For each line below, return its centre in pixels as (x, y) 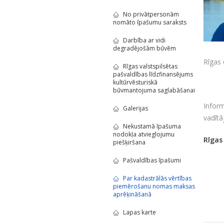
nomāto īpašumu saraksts (149, 22)
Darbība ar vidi (144, 40)
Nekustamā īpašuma (152, 126)
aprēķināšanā (132, 194)
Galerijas (135, 108)
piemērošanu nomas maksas (154, 186)
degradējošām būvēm (144, 48)
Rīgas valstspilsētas (150, 66)
